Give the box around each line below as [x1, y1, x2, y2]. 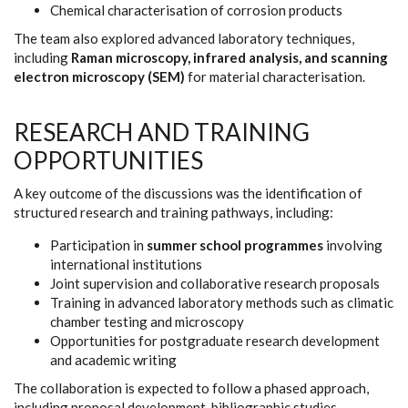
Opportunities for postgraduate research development [50, 332, 380, 349]
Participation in [50, 237, 147, 253]
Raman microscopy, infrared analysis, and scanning [71, 49, 388, 66]
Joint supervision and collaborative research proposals [50, 275, 380, 291]
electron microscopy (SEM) [14, 68, 185, 85]
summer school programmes [147, 237, 323, 253]
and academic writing [50, 352, 177, 368]
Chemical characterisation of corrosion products [50, 2, 342, 18]
